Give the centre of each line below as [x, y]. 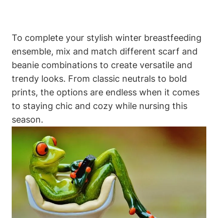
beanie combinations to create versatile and [102, 65]
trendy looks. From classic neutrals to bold [99, 79]
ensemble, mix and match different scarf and [105, 52]
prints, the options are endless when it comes [106, 92]
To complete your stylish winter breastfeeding [107, 38]
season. [27, 120]
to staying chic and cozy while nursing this [100, 106]
